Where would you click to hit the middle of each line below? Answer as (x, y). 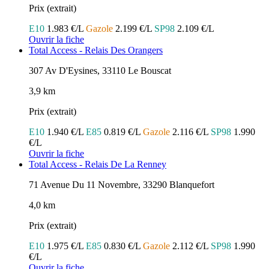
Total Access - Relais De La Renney (98, 165)
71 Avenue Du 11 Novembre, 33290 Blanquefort (122, 185)
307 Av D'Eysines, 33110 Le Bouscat (100, 71)
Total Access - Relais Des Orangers (96, 50)
